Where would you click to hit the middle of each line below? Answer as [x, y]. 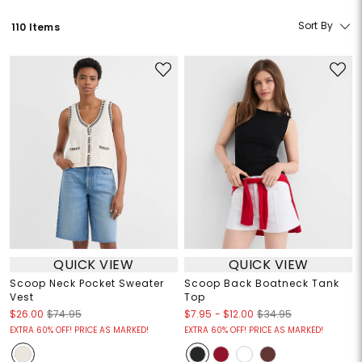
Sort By [316, 26]
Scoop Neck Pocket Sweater [86, 284]
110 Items [36, 27]
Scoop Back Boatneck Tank [262, 284]
